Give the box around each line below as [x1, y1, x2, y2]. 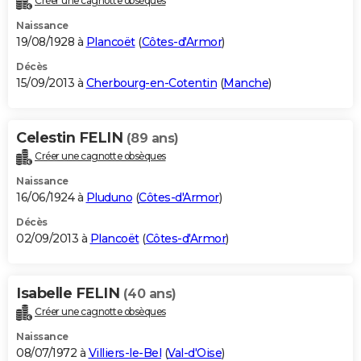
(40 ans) [122, 285, 176, 301]
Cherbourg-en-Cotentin [85, 76, 217, 91]
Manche [223, 76, 268, 91]
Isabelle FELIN [16, 284, 123, 302]
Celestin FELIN [16, 129, 127, 147]
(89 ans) [126, 131, 179, 147]
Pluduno [85, 189, 132, 205]
